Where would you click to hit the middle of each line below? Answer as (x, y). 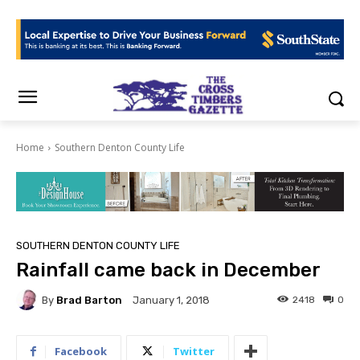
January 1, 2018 (171, 301)
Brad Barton (89, 300)
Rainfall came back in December (168, 270)
